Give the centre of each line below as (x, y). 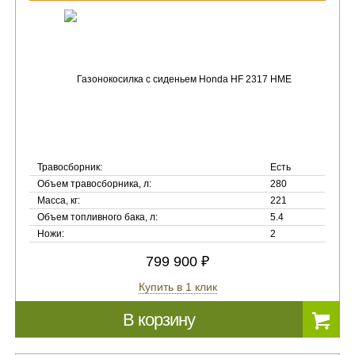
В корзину (159, 320)
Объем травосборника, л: (95, 184)
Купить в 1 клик (177, 287)
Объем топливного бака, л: (98, 217)
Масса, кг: (59, 200)
